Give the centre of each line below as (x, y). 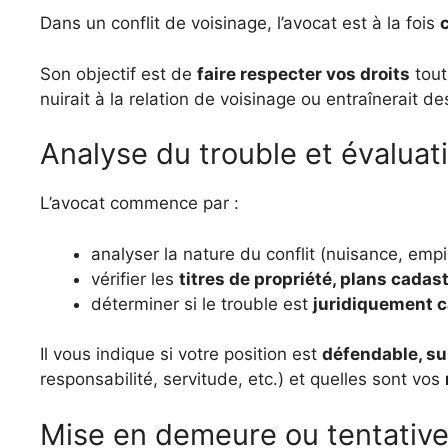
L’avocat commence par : (139, 203)
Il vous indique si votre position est (181, 354)
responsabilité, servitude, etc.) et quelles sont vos (242, 379)
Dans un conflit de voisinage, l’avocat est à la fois (240, 23)
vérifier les (135, 278)
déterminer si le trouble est (202, 303)
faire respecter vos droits (303, 73)
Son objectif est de (118, 73)
